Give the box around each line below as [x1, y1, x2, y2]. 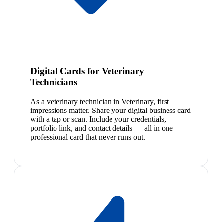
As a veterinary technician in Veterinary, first [30, 97, 169, 106]
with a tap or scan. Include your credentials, [30, 114, 166, 123]
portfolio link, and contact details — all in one [30, 123, 173, 132]
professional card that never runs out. [30, 132, 145, 141]
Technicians [30, 76, 77, 87]
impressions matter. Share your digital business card [30, 106, 191, 114]
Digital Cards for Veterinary [30, 65, 144, 76]
